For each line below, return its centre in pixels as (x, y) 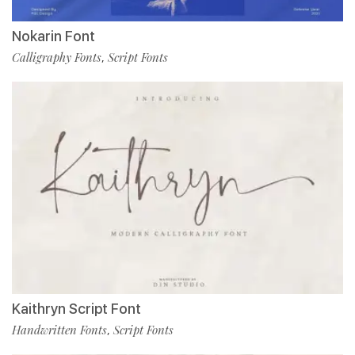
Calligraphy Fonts (57, 57)
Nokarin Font (53, 36)
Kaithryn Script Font (76, 308)
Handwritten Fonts (59, 329)
